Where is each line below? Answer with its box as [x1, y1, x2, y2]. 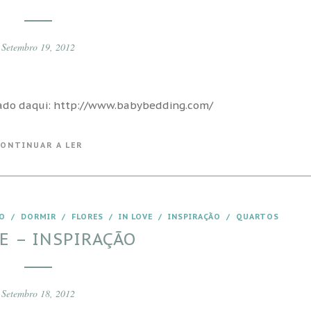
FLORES [71, 212, 103, 221]
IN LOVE [118, 212, 153, 221]
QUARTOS [235, 212, 279, 221]
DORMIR [20, 212, 56, 221]
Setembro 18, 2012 [1, 287, 76, 300]
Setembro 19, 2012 [1, 40, 76, 53]
